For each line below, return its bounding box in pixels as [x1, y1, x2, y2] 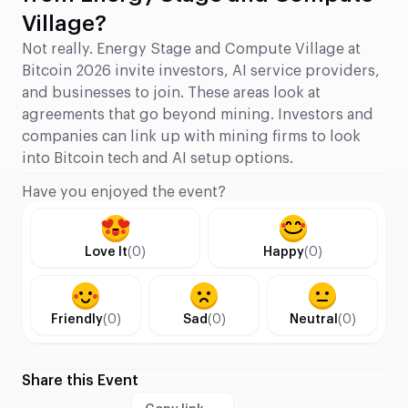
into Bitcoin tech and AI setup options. [22, 150, 293, 166]
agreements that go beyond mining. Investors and [22, 107, 373, 122]
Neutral [289, 312, 338, 326]
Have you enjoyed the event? [22, 184, 226, 199]
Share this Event [22, 372, 138, 388]
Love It [85, 245, 127, 259]
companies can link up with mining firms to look [22, 128, 361, 144]
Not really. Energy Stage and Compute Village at [22, 41, 361, 56]
